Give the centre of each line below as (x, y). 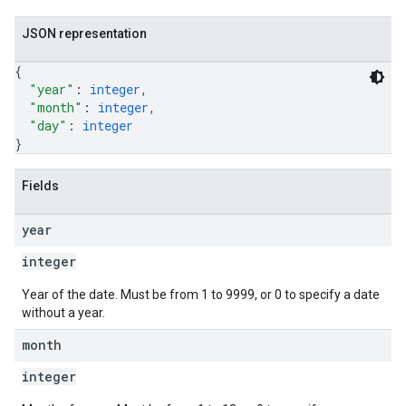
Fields (40, 186)
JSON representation (84, 34)
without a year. (63, 313)
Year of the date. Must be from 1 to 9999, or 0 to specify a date (201, 295)
